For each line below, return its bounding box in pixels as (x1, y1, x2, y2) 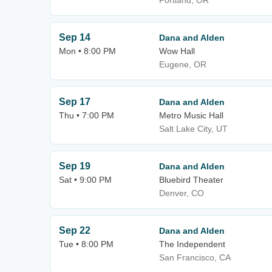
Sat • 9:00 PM (59, 175, 112, 185)
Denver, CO (159, 188, 204, 198)
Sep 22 (59, 225, 90, 236)
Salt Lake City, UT (159, 124, 228, 134)
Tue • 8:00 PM (59, 239, 114, 249)
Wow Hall (159, 46, 195, 56)
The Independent (159, 239, 225, 249)
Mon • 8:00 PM (59, 46, 116, 56)
